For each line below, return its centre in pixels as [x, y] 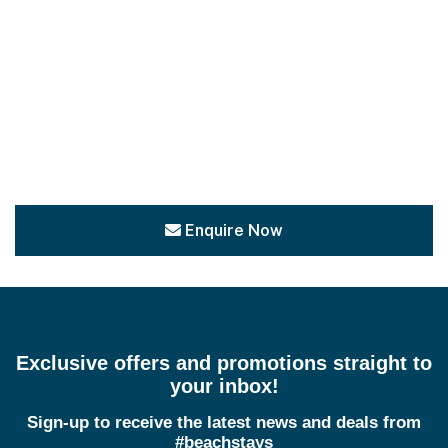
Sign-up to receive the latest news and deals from [224, 423]
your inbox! [224, 386]
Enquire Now [234, 230]
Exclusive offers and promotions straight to [224, 363]
